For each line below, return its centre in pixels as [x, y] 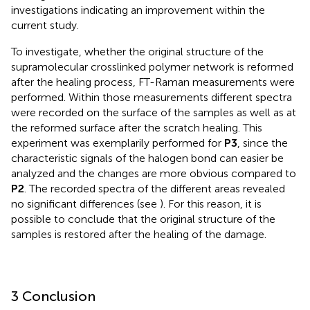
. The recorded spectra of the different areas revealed [155, 189]
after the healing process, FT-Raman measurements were [153, 82]
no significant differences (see [85, 204]
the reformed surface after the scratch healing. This [137, 128]
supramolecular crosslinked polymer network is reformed [152, 67]
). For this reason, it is [211, 204]
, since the [263, 143]
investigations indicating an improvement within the [138, 10]
